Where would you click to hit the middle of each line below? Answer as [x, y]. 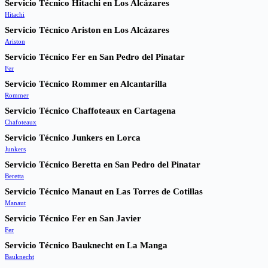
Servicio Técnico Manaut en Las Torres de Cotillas [104, 191]
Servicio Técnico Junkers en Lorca [73, 137]
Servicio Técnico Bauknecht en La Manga [86, 245]
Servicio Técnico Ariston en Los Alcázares [87, 30]
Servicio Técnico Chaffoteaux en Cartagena [90, 110]
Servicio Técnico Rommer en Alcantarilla [86, 83]
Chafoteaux [21, 122]
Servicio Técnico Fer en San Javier [73, 218]
